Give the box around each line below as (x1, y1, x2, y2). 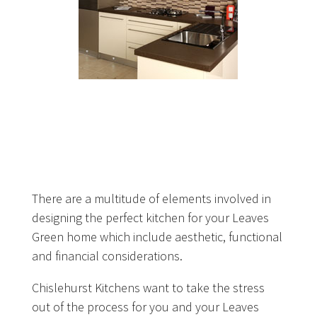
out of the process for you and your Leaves (31, 299, 259, 316)
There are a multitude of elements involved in (31, 190, 271, 207)
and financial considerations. (31, 248, 183, 265)
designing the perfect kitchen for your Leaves (31, 209, 269, 226)
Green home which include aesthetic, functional (31, 229, 282, 246)
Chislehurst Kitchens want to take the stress (31, 279, 265, 296)
